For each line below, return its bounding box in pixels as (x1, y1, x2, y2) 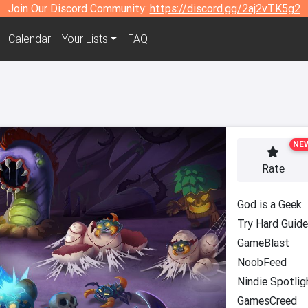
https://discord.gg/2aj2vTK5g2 (149, 1, 300, 15)
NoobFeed (237, 255, 287, 269)
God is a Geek (237, 197, 302, 211)
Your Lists (61, 32, 108, 46)
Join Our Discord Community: (8, 1, 150, 15)
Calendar (8, 32, 51, 46)
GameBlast (237, 236, 289, 250)
